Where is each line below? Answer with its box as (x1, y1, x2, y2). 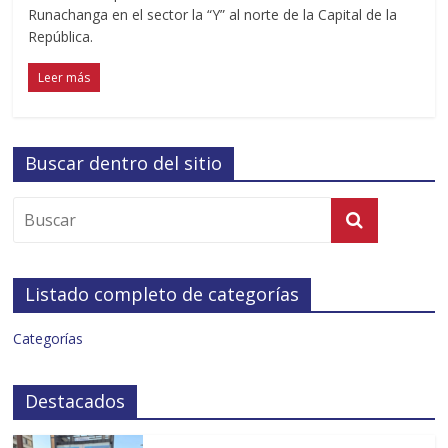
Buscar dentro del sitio (25, 150, 223, 175)
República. (28, 26, 94, 46)
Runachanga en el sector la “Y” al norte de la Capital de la (28, 4, 398, 24)
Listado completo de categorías (25, 281, 300, 306)
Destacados (25, 388, 126, 413)
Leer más (38, 68, 91, 86)
